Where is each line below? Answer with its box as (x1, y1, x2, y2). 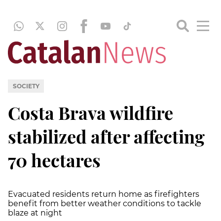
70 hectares (8, 147, 101, 172)
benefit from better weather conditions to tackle (8, 198, 201, 208)
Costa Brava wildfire (8, 100, 173, 124)
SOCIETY (12, 82, 39, 90)
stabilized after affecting (8, 124, 205, 148)
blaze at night (8, 208, 62, 218)
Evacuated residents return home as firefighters (8, 189, 199, 199)
